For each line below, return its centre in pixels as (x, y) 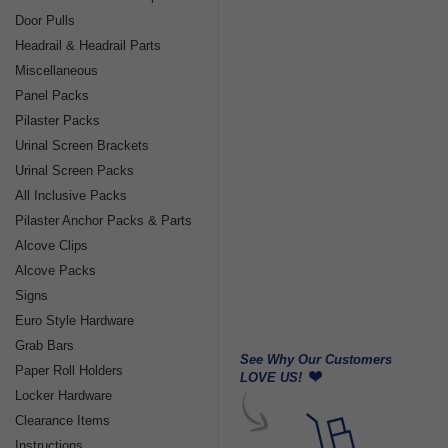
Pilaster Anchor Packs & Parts (103, 220)
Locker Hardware (63, 395)
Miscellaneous (56, 70)
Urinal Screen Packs (74, 170)
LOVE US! (271, 377)
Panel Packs (52, 95)
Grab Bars (44, 345)
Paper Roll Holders (69, 370)
